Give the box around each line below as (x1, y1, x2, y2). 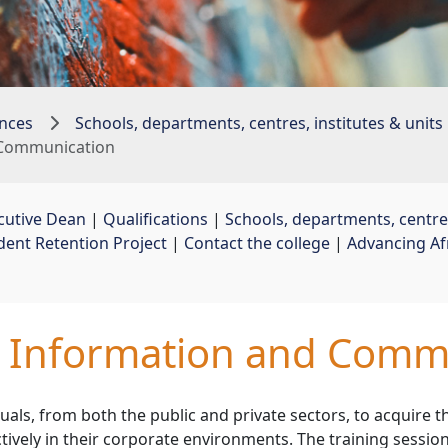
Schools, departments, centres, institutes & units (75, 112, 443, 135)
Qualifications (103, 208, 208, 231)
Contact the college (184, 232, 330, 255)
